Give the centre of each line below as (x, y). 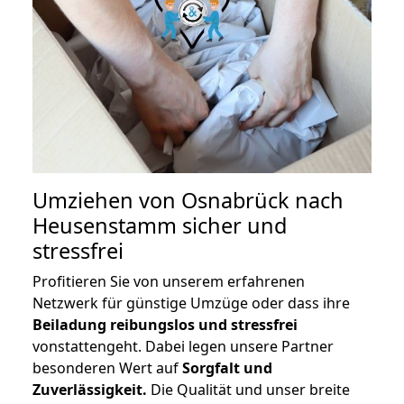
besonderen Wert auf (107, 368)
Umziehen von (107, 201)
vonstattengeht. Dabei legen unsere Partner (183, 347)
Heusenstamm (105, 226)
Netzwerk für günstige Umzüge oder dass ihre (191, 303)
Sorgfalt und (227, 368)
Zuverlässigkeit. (90, 390)
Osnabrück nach (262, 201)
